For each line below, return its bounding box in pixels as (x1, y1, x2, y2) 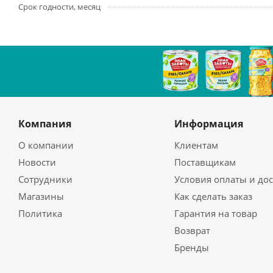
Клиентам (174, 139, 218, 151)
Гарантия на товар (174, 207, 257, 219)
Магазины (18, 190, 64, 202)
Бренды (174, 241, 209, 253)
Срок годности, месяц (18, 1, 101, 12)
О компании (18, 139, 74, 151)
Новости (18, 156, 56, 168)
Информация (174, 117, 243, 130)
